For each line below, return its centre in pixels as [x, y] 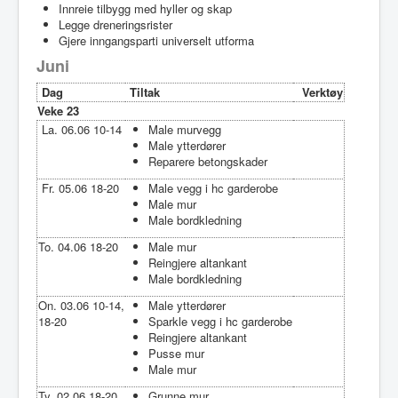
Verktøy [322, 92]
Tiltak [143, 92]
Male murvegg [185, 129]
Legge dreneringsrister [115, 24]
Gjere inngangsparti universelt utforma [156, 40]
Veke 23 [58, 110]
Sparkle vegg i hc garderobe [220, 321]
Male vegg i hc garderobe [213, 187]
